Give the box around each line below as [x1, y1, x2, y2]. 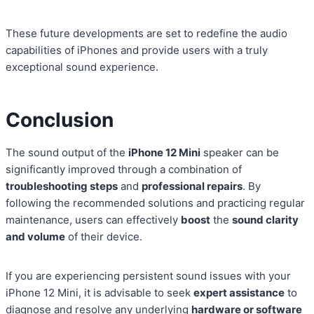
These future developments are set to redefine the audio [6, 27, 287, 41]
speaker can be [200, 146, 279, 160]
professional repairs [142, 179, 243, 193]
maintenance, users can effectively [6, 213, 181, 227]
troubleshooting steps [6, 179, 118, 193]
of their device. [65, 230, 142, 244]
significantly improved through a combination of [6, 163, 242, 177]
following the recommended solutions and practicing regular [6, 196, 305, 210]
